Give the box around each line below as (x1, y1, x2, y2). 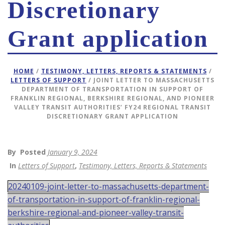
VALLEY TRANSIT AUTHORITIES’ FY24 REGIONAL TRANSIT (14, 103, 211, 111)
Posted (18, 147, 48, 157)
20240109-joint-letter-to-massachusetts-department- (8, 181, 209, 192)
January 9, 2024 (48, 147, 97, 157)
